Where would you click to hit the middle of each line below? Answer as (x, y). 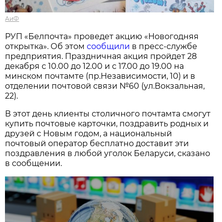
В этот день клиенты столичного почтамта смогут (108, 114)
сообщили (109, 47)
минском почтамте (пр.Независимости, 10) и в (100, 76)
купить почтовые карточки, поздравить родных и (107, 124)
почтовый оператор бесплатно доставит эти (97, 144)
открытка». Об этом (46, 47)
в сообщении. (34, 164)
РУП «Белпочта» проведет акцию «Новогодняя (102, 37)
